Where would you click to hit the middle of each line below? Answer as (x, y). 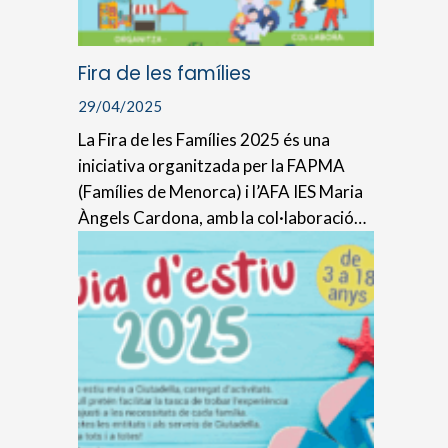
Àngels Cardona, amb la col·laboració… (222, 218)
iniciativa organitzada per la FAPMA (212, 166)
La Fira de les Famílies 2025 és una (204, 140)
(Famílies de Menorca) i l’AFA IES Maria (221, 192)
